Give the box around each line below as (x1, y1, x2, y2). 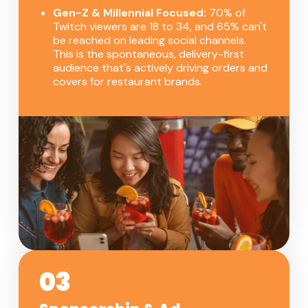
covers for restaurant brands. (53, 74, 202, 89)
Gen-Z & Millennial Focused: (53, 5, 206, 21)
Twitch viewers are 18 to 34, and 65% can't (53, 19, 267, 34)
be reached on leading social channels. (53, 33, 246, 48)
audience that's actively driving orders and (53, 60, 267, 76)
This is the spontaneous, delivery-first (53, 47, 244, 62)
